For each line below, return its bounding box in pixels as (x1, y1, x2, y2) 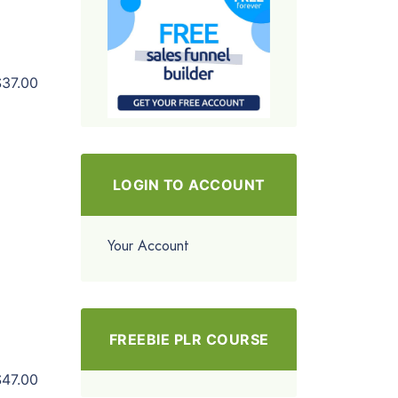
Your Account (107, 235, 189, 256)
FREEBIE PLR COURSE (108, 330, 269, 348)
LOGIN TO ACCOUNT (112, 175, 266, 194)
